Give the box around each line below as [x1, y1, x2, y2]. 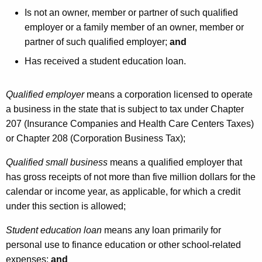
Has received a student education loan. [25, 56, 186, 67]
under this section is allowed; [6, 201, 126, 212]
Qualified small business [6, 157, 108, 168]
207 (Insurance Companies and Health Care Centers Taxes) [6, 119, 254, 129]
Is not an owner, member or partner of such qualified [25, 8, 238, 18]
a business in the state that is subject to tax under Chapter [6, 104, 244, 115]
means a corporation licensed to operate [84, 89, 253, 100]
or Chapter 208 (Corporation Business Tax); [6, 133, 188, 144]
